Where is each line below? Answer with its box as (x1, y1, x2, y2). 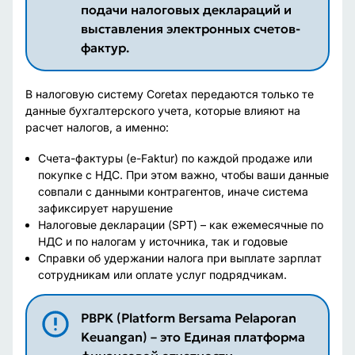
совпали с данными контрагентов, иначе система (38, 185, 308, 198)
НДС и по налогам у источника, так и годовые (38, 235, 288, 248)
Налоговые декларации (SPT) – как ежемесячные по (38, 218, 323, 231)
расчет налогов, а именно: (25, 120, 169, 134)
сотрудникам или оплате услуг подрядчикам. (38, 268, 287, 281)
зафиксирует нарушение (38, 201, 173, 215)
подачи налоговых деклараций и (80, 2, 292, 17)
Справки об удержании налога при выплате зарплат (38, 251, 322, 265)
